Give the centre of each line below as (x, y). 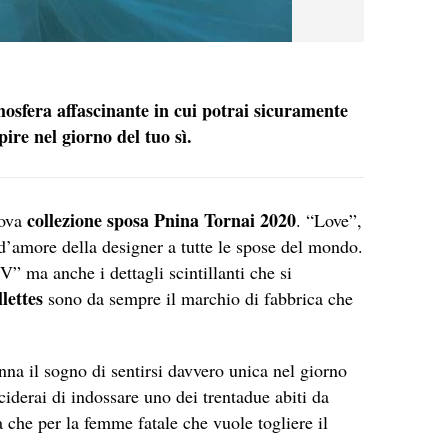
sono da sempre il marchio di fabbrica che (198, 298)
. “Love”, (329, 220)
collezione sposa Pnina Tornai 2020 (161, 220)
